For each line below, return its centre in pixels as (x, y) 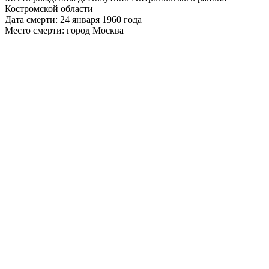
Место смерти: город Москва (64, 30)
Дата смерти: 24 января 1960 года (73, 19)
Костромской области (49, 8)
